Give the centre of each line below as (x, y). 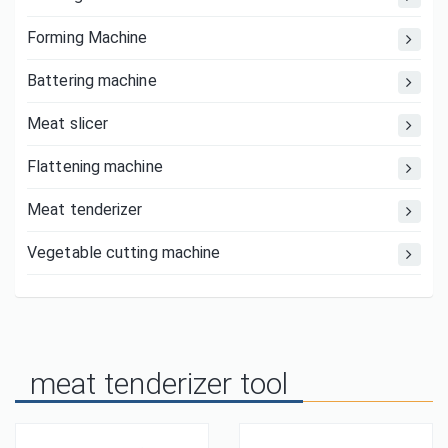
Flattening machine (95, 166)
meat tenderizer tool (159, 383)
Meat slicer (68, 123)
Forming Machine (87, 37)
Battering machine (92, 80)
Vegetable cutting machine (124, 252)
